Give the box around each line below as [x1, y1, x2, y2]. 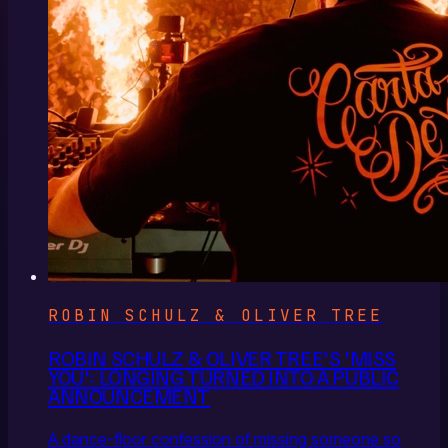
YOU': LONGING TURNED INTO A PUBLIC [48, 364, 399, 391]
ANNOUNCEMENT [48, 383, 211, 410]
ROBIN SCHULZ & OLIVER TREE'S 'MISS [48, 345, 396, 372]
